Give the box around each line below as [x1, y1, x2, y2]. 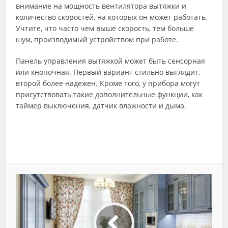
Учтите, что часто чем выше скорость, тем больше [16, 23, 194, 34]
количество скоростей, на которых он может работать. [16, 12, 208, 22]
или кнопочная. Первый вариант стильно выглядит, [16, 67, 201, 77]
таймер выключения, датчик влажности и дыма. [16, 101, 187, 111]
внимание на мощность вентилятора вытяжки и [16, 1, 187, 11]
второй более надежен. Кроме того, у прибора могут [16, 78, 201, 89]
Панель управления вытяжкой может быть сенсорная [16, 56, 206, 66]
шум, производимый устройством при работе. [16, 35, 179, 45]
